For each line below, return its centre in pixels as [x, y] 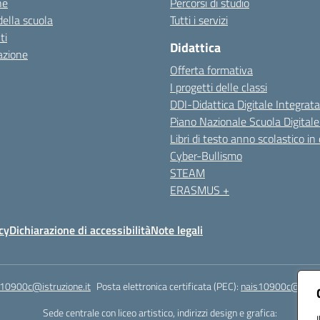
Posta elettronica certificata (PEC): [169, 286]
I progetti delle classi [219, 87]
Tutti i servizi [199, 20]
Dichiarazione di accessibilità [80, 230]
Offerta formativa [211, 70]
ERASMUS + [200, 190]
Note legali [177, 230]
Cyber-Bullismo [206, 156]
